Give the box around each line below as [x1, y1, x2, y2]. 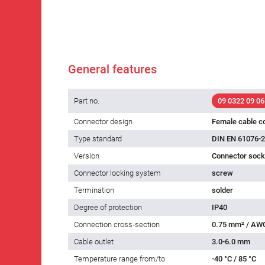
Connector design [74, 117, 132, 127]
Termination [74, 186, 114, 195]
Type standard [74, 134, 122, 144]
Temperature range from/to [74, 254, 165, 264]
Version [74, 151, 99, 161]
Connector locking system [74, 169, 161, 178]
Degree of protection [74, 203, 142, 212]
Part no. [74, 96, 99, 106]
